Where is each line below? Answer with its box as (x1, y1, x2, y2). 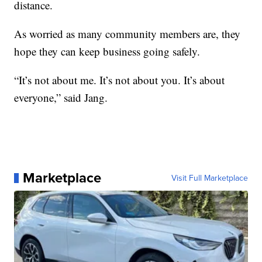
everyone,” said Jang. (14, 90, 108, 105)
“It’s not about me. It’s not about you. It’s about (14, 73, 225, 88)
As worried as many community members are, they (14, 26, 241, 42)
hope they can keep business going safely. (14, 44, 201, 59)
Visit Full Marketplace (171, 172, 248, 184)
